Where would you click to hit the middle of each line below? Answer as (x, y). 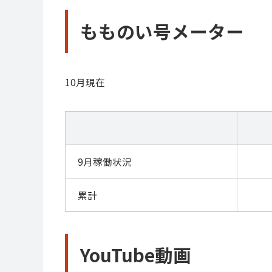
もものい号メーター (162, 31)
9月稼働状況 (104, 161)
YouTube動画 (135, 255)
